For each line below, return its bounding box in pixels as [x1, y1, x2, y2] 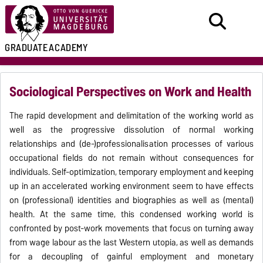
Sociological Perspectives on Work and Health [9, 80, 252, 103]
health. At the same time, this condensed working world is [9, 207, 254, 222]
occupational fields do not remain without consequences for [9, 151, 254, 166]
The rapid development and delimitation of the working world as [9, 109, 254, 123]
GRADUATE [5, 39, 48, 56]
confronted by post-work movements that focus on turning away [9, 221, 254, 236]
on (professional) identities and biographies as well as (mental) [9, 193, 254, 208]
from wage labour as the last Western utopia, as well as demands [9, 235, 254, 250]
